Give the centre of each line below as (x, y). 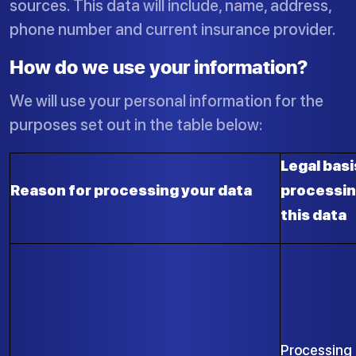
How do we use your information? (159, 66)
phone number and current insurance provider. (173, 29)
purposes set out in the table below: (136, 125)
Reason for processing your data (131, 190)
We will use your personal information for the (166, 101)
